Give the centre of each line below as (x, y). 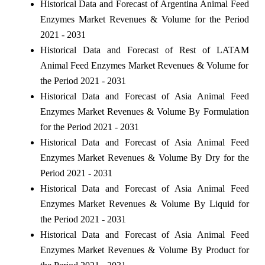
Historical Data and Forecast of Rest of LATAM (144, 50)
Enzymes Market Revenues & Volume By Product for (144, 250)
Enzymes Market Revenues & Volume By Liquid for (144, 203)
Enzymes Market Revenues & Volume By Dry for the (144, 157)
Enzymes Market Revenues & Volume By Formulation (144, 111)
